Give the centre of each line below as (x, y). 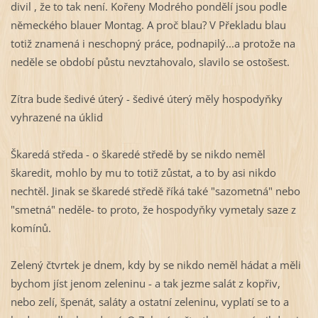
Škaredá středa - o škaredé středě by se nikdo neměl (138, 154)
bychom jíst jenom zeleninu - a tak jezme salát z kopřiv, (145, 284)
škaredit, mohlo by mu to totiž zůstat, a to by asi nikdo (143, 173)
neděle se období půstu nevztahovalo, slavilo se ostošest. (150, 62)
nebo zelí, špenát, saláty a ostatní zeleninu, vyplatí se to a (149, 302)
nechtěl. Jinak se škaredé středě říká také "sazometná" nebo (155, 191)
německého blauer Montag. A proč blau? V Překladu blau (148, 25)
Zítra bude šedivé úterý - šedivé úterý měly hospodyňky (146, 99)
